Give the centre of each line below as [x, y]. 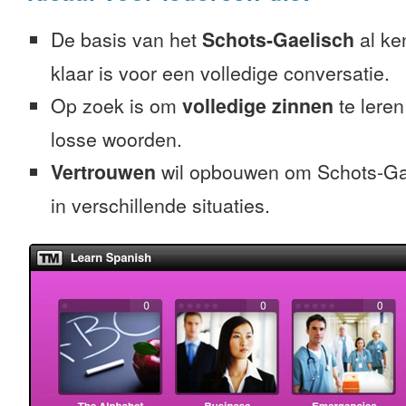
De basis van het [126, 39]
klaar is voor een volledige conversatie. [220, 72]
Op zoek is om [116, 105]
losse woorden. [116, 139]
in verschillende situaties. [160, 205]
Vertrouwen [103, 172]
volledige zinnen [258, 106]
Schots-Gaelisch [278, 39]
